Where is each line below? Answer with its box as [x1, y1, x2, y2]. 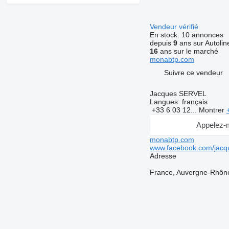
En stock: [149, 31, 181, 39]
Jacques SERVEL [149, 89, 207, 98]
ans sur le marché [157, 47, 218, 56]
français [179, 98, 208, 106]
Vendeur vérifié [149, 22, 200, 31]
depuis [149, 39, 173, 48]
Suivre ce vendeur [164, 68, 223, 77]
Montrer [198, 106, 226, 114]
